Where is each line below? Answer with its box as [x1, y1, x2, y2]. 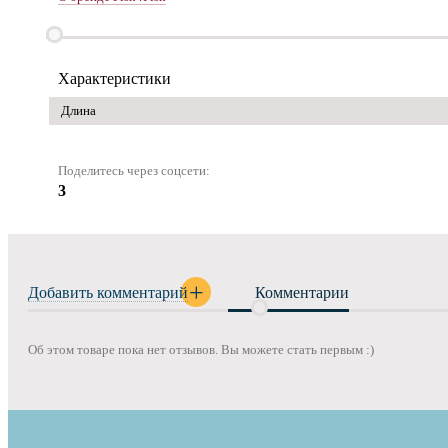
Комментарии [255, 284, 349, 302]
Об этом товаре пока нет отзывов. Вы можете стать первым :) [28, 342, 374, 358]
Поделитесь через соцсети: [58, 163, 210, 179]
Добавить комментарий [28, 284, 188, 302]
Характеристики [58, 70, 171, 87]
